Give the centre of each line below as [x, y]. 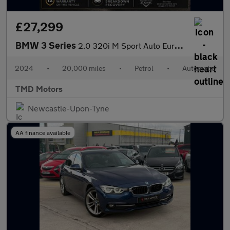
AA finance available [43, 132]
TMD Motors [39, 89]
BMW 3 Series [47, 45]
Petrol [144, 68]
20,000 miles [84, 68]
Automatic [199, 68]
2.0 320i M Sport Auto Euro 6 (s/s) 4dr [126, 45]
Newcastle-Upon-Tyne [69, 108]
